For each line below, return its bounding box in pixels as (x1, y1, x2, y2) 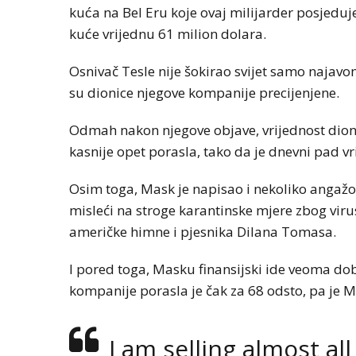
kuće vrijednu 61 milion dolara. (69, 25, 266, 43)
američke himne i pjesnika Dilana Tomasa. (69, 222, 336, 241)
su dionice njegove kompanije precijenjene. (69, 83, 339, 102)
